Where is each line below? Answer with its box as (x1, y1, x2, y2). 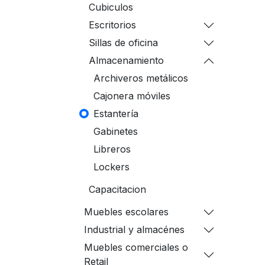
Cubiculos (89, 1, 133, 13)
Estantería (93, 108, 138, 119)
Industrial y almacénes (84, 224, 185, 235)
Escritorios (89, 19, 136, 31)
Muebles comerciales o (84, 241, 188, 253)
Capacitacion (89, 183, 146, 195)
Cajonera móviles (93, 90, 170, 102)
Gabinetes (93, 125, 138, 137)
